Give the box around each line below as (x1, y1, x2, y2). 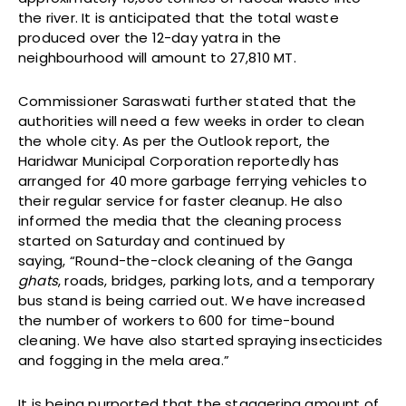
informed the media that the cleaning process (18, 210, 342, 230)
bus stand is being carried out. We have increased (18, 290, 365, 310)
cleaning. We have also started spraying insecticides (18, 330, 383, 350)
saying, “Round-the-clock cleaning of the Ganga (18, 250, 353, 270)
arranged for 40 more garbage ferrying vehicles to (18, 170, 367, 190)
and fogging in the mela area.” (18, 350, 234, 370)
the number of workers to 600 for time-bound (18, 310, 335, 330)
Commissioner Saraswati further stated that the (18, 91, 357, 111)
